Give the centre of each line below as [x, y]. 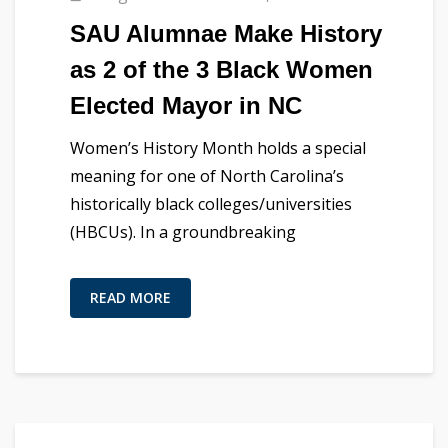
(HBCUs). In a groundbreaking [183, 232]
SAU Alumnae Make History [226, 33]
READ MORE [130, 297]
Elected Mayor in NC [186, 105]
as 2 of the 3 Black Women [221, 69]
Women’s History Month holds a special [218, 148]
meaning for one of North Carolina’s [207, 176]
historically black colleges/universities [211, 204]
